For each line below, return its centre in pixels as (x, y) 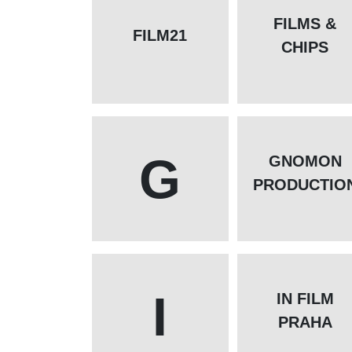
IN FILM (305, 299)
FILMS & (305, 24)
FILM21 (160, 36)
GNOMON (305, 161)
